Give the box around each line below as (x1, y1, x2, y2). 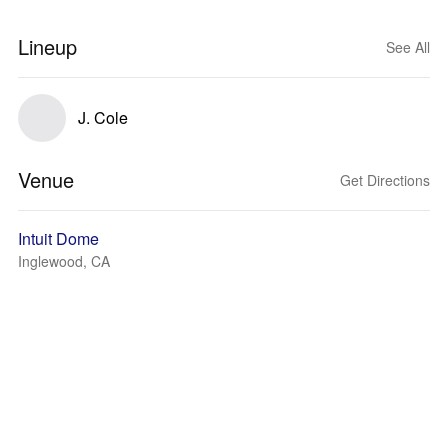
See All (386, 37, 430, 57)
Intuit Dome (18, 227, 99, 250)
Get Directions (340, 170, 430, 190)
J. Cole (78, 106, 128, 129)
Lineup (18, 32, 77, 61)
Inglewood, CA (18, 251, 110, 271)
